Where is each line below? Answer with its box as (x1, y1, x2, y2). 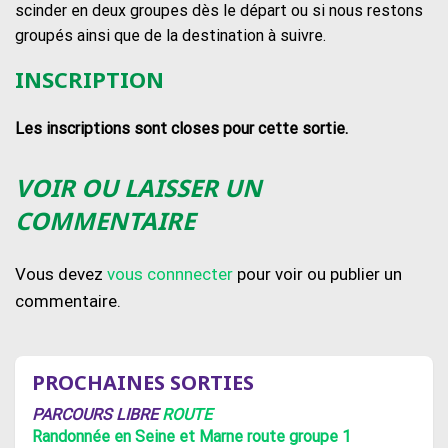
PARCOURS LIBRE (32, 405, 162, 425)
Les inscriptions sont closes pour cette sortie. (15, 118, 348, 138)
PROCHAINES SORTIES (32, 369, 254, 397)
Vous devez (15, 263, 107, 284)
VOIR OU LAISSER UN (15, 170, 262, 204)
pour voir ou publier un (233, 263, 402, 284)
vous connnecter (107, 263, 233, 284)
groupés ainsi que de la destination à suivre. (15, 25, 326, 45)
